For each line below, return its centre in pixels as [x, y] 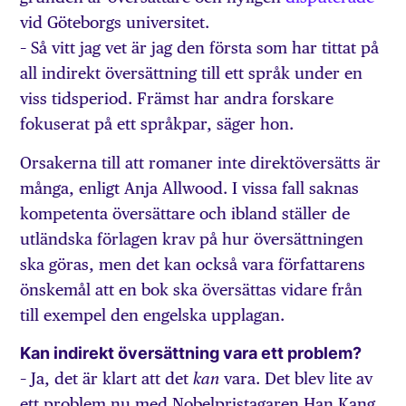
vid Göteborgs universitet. [115, 23]
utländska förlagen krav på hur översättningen [192, 238]
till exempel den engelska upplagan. [153, 314]
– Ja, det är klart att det [107, 379]
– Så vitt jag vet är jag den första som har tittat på [200, 48]
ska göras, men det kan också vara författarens [193, 264]
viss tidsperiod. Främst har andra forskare [177, 99]
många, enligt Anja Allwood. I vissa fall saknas [190, 188]
